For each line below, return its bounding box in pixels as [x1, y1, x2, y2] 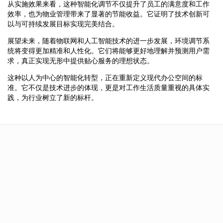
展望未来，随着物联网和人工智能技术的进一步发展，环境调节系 [7, 36, 210, 45]
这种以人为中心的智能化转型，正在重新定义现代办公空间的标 [7, 73, 203, 82]
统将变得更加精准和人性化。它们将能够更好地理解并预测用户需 [7, 46, 210, 55]
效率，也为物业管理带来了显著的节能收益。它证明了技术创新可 [7, 9, 210, 18]
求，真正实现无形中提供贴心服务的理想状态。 [7, 56, 154, 65]
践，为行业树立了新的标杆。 [7, 93, 98, 102]
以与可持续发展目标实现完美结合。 [7, 19, 119, 28]
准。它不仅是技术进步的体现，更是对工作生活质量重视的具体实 [7, 83, 210, 92]
